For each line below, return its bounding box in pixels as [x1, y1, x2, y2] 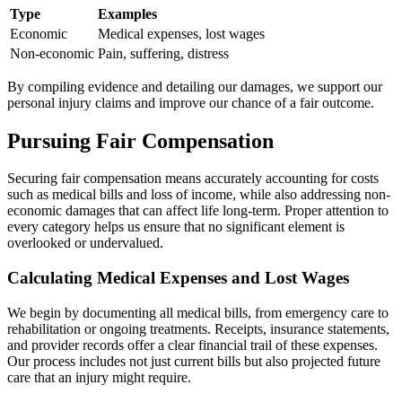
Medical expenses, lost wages [98, 25, 265, 41]
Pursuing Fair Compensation [7, 128, 274, 153]
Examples [98, 5, 157, 22]
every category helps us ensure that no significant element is [7, 219, 345, 235]
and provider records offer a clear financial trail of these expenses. [7, 336, 378, 353]
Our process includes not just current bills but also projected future [7, 353, 380, 369]
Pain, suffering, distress [98, 45, 229, 61]
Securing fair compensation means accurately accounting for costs [7, 170, 379, 187]
